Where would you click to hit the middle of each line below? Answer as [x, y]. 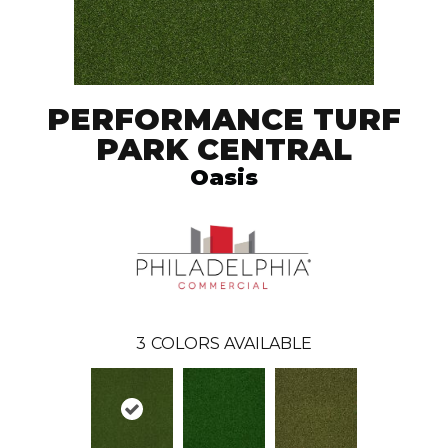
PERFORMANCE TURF [224, 120]
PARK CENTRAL [224, 150]
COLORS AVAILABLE [231, 344]
